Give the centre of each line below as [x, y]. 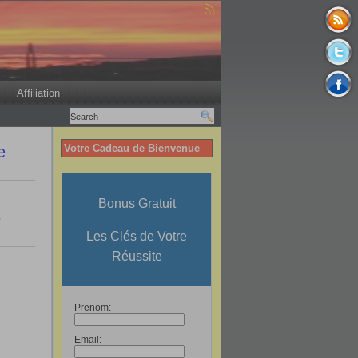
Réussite [137, 256]
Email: [88, 340]
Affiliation [38, 93]
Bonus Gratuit [137, 203]
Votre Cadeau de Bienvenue [132, 148]
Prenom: [93, 308]
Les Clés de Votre [137, 236]
